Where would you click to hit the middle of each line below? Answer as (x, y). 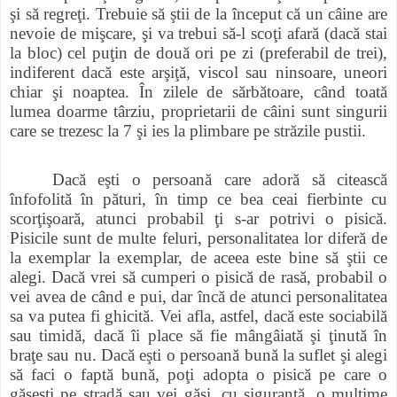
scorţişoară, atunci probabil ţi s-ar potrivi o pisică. (198, 219)
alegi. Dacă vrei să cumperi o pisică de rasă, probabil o (198, 277)
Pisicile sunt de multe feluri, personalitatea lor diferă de (198, 238)
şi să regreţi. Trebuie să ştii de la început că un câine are (198, 14)
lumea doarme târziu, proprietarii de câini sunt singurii (198, 112)
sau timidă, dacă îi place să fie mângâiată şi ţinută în (198, 336)
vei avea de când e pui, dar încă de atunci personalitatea (198, 297)
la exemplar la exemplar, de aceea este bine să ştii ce (198, 258)
